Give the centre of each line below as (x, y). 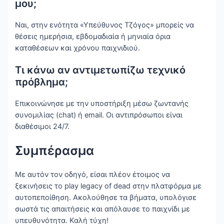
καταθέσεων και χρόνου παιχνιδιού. (78, 48)
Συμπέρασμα (55, 151)
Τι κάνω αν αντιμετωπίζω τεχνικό (100, 70)
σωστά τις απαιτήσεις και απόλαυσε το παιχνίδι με (103, 209)
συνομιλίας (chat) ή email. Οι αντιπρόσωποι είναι (99, 115)
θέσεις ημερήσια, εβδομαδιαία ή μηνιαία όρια (93, 37)
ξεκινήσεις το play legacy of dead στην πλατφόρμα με (108, 186)
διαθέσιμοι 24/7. (42, 127)
